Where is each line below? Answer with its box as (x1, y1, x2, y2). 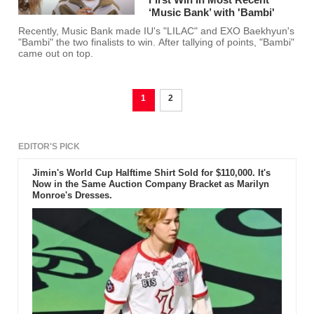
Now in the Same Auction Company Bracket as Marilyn (32, 179, 269, 190)
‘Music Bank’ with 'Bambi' (149, 6, 275, 19)
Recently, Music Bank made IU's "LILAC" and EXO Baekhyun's (18, 26, 295, 37)
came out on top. (18, 48, 94, 60)
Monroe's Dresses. (32, 190, 112, 201)
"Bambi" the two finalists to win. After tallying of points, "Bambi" (18, 37, 295, 48)
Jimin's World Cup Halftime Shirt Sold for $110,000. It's (32, 168, 271, 179)
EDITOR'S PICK (18, 142, 81, 152)
